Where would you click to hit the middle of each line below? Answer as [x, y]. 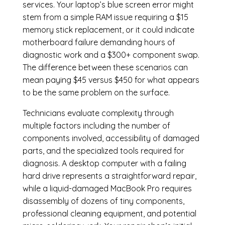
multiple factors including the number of [96, 126]
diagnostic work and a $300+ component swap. [111, 55]
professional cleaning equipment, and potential [109, 214]
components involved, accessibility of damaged [111, 138]
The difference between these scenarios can [105, 68]
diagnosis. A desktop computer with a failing [104, 163]
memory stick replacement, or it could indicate [108, 30]
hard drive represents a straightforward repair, [109, 176]
